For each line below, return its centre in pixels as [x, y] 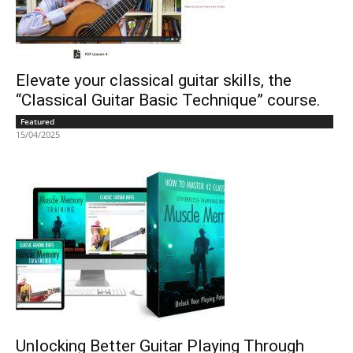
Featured [37, 121]
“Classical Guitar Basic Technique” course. [168, 100]
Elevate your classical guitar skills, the [154, 80]
